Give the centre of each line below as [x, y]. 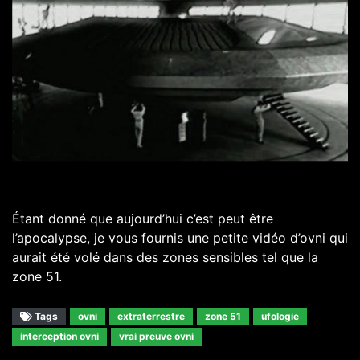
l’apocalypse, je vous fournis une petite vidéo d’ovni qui [180, 237]
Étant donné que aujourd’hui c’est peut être [143, 218]
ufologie [280, 316]
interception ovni [59, 336]
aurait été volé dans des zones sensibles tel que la [165, 257]
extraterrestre [151, 316]
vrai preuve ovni [156, 336]
